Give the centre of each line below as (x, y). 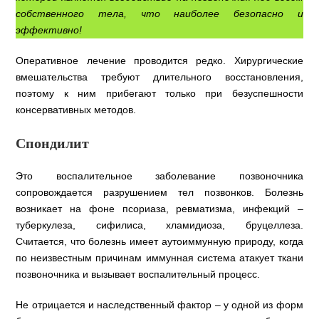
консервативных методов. (76, 110)
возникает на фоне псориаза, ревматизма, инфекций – (159, 209)
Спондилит (53, 143)
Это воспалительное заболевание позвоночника (159, 176)
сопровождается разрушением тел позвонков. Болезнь (159, 193)
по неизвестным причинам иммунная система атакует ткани (159, 258)
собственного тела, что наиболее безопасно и (159, 14)
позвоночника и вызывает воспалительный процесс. (140, 274)
